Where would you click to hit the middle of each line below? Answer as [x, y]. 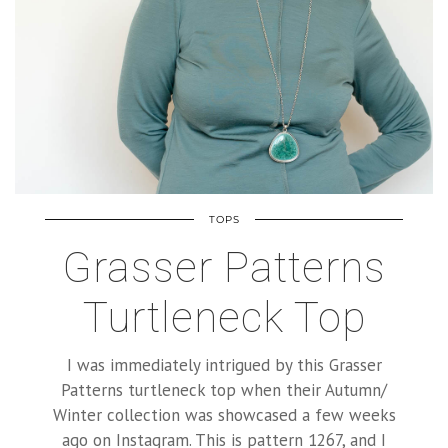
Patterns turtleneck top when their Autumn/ [224, 389]
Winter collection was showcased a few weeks [224, 414]
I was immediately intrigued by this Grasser [224, 364]
